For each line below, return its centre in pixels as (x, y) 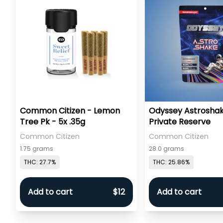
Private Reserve (180, 121)
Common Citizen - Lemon (70, 111)
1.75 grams (37, 148)
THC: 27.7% (40, 162)
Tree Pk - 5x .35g (53, 121)
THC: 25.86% (171, 162)
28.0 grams (167, 148)
